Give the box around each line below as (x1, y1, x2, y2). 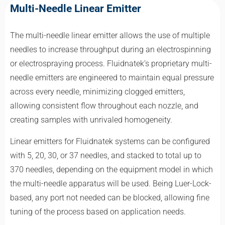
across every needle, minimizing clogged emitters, (10, 87, 185, 97)
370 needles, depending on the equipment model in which (10, 164, 213, 174)
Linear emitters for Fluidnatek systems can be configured (10, 136, 210, 146)
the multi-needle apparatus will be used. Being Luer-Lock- (10, 178, 211, 188)
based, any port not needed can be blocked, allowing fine (10, 192, 209, 202)
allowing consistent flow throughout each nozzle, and (10, 101, 198, 111)
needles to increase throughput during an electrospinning (10, 45, 211, 55)
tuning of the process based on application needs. (10, 206, 186, 216)
